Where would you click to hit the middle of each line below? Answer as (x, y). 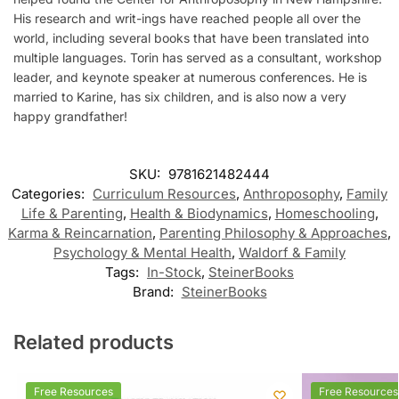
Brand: (155, 292)
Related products (94, 342)
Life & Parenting (72, 214)
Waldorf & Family (292, 253)
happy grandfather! (70, 116)
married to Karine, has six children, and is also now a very (180, 96)
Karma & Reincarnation (80, 233)
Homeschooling (325, 214)
